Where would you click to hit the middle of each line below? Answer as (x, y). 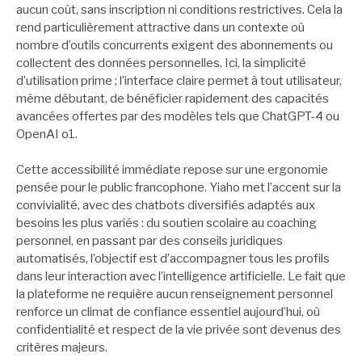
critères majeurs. (62, 348)
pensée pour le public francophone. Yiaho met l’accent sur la (179, 188)
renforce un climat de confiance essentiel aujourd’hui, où (168, 312)
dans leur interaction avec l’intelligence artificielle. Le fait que (181, 277)
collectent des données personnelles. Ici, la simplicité (161, 63)
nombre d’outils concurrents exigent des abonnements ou (175, 45)
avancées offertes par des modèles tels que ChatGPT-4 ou (178, 116)
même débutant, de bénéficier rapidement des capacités (173, 98)
